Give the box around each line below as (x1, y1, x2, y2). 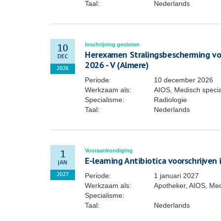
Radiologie (154, 96, 187, 104)
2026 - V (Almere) (85, 59, 149, 71)
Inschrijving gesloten (85, 41, 140, 47)
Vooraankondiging (85, 147, 133, 153)
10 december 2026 (154, 76, 213, 84)
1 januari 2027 (154, 172, 199, 180)
